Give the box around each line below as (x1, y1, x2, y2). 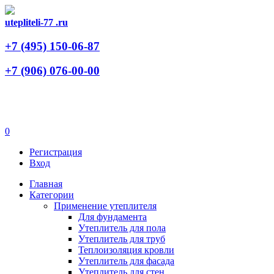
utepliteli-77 (5, 17, 53, 28)
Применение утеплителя (54, 201, 157, 212)
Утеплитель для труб (78, 234, 165, 245)
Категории (29, 190, 74, 201)
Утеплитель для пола (78, 223, 166, 234)
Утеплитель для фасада (78, 256, 174, 267)
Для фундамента (78, 212, 147, 223)
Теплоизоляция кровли (78, 245, 174, 256)
